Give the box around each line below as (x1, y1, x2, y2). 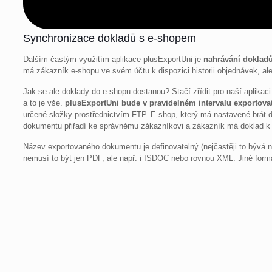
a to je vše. (23, 98, 66, 108)
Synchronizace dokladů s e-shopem (23, 32, 197, 45)
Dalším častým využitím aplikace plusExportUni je (23, 55, 204, 64)
